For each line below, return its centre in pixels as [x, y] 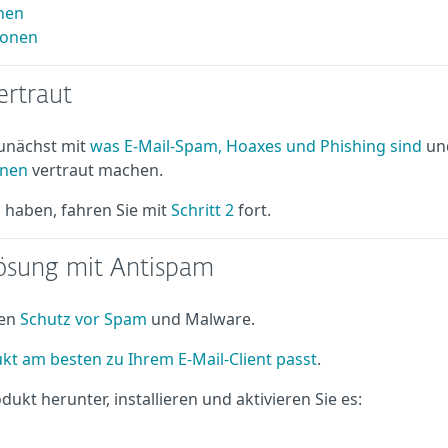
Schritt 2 [202, 210]
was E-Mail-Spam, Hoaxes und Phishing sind [256, 146]
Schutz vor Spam [83, 319]
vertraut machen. [95, 170]
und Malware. [201, 319]
